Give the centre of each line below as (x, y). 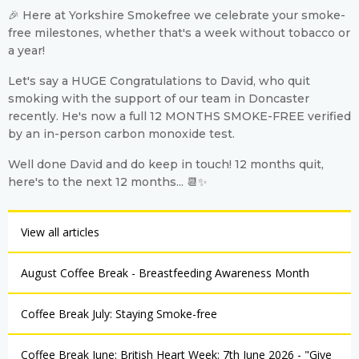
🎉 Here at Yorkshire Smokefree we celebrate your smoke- (177, 15)
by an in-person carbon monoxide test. (121, 134)
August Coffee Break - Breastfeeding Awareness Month (165, 273)
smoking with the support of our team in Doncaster (159, 99)
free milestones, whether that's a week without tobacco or (179, 33)
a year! (26, 50)
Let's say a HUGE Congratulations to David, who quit (159, 81)
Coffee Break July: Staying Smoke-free (119, 314)
